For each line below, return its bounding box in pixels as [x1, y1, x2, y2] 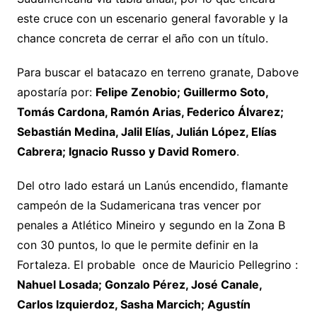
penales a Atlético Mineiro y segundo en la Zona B [16, 218, 285, 233]
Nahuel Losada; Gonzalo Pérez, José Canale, [16, 277, 262, 292]
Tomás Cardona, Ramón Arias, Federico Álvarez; [16, 105, 284, 120]
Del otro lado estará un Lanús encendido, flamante [16, 178, 288, 193]
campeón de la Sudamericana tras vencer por [16, 198, 261, 213]
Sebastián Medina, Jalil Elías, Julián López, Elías [16, 125, 277, 139]
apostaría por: [16, 85, 96, 100]
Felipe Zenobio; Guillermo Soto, [95, 85, 268, 100]
